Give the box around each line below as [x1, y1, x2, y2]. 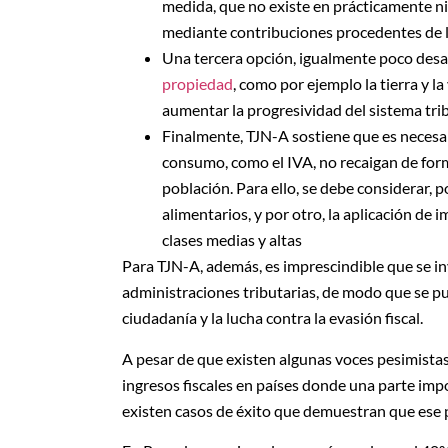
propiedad [162, 74, 233, 94]
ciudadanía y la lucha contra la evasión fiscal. [122, 308, 423, 328]
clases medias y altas [162, 230, 302, 250]
